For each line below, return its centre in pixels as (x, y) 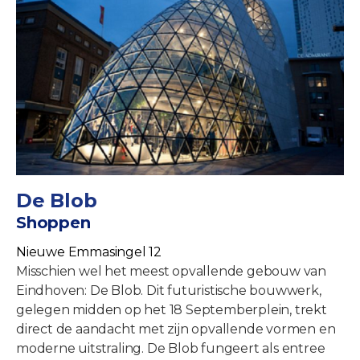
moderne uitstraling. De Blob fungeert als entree (171, 348)
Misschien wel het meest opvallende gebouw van (171, 271)
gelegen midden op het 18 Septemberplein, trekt (172, 309)
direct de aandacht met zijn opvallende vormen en (176, 329)
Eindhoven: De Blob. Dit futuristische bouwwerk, (169, 290)
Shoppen (53, 222)
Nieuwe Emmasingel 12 (89, 252)
